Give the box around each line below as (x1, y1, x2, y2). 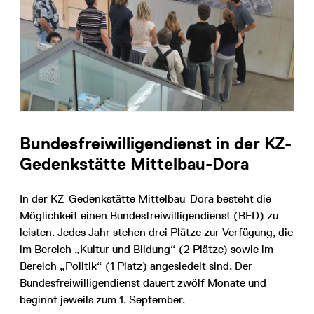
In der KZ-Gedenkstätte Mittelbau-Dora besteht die (20, 191, 271, 205)
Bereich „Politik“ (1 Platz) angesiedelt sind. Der (20, 259, 252, 273)
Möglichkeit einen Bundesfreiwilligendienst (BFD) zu (20, 208, 278, 222)
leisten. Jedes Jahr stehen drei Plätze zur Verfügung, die (20, 225, 293, 239)
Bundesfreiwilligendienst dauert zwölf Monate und (20, 275, 266, 289)
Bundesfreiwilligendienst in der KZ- (20, 132, 292, 153)
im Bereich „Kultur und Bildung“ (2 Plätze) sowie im (20, 242, 273, 256)
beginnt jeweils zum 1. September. (20, 292, 185, 306)
